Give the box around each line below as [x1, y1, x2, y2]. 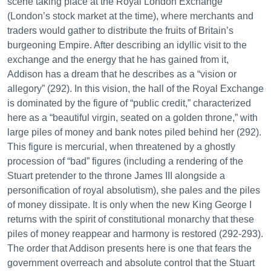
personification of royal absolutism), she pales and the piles [7, 185, 260, 195]
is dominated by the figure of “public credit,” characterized [7, 98, 251, 108]
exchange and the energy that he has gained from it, [7, 54, 229, 65]
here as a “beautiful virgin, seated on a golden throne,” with [7, 113, 258, 123]
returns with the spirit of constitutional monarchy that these [7, 214, 254, 224]
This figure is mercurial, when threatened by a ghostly [7, 142, 235, 152]
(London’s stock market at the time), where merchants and [7, 11, 253, 21]
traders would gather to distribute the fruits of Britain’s [7, 25, 233, 36]
